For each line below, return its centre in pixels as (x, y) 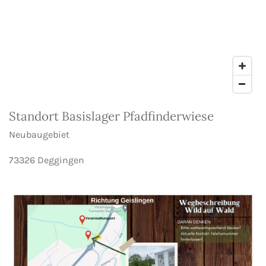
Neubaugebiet (40, 134)
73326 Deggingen (48, 160)
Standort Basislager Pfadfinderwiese (113, 116)
